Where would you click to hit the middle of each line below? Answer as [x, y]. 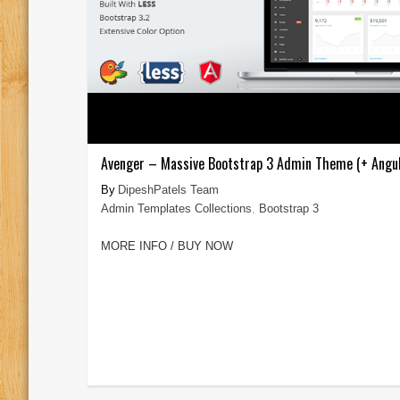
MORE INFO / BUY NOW [167, 246]
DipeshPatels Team [168, 189]
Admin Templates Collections [176, 208]
